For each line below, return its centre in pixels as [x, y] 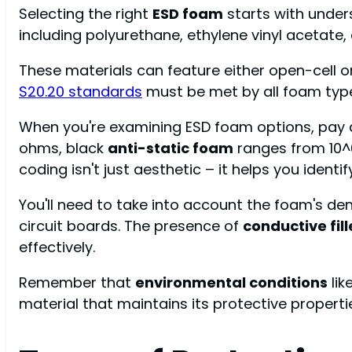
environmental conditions [231, 283]
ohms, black [63, 148]
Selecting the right [86, 14]
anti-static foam [170, 148]
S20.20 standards [81, 92]
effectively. [57, 247]
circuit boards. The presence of [131, 226]
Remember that [77, 283]
